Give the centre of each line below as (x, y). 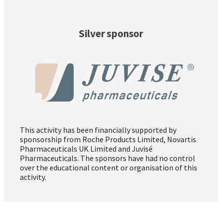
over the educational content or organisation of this (109, 168)
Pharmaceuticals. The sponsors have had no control (108, 158)
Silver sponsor (111, 34)
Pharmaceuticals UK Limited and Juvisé (86, 149)
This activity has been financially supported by (98, 130)
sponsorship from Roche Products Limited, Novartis (108, 139)
